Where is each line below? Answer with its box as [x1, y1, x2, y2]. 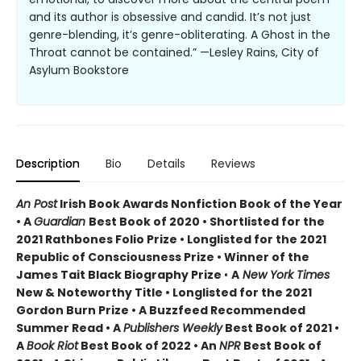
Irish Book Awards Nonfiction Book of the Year [57, 195, 342, 212]
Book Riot [27, 337, 78, 354]
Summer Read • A [16, 319, 123, 336]
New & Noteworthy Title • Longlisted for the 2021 [16, 284, 312, 301]
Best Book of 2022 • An [78, 337, 219, 354]
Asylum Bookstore [29, 61, 129, 78]
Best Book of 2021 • [222, 319, 339, 336]
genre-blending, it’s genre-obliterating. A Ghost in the [29, 26, 330, 43]
